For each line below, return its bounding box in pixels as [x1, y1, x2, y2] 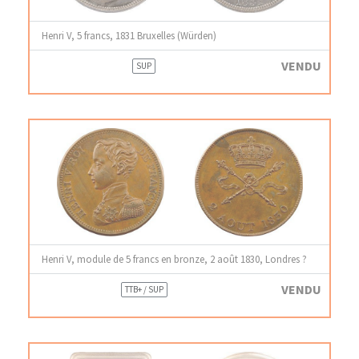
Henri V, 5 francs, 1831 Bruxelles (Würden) [42, 29, 216, 42]
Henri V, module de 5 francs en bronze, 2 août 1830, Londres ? [42, 252, 307, 265]
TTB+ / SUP [124, 284, 163, 295]
